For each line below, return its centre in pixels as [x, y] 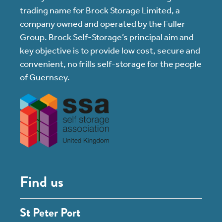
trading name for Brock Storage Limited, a [100, 10]
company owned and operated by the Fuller [103, 24]
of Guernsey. [45, 77]
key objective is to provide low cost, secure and [110, 50]
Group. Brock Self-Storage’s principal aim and [107, 37]
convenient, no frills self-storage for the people [111, 64]
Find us [42, 182]
